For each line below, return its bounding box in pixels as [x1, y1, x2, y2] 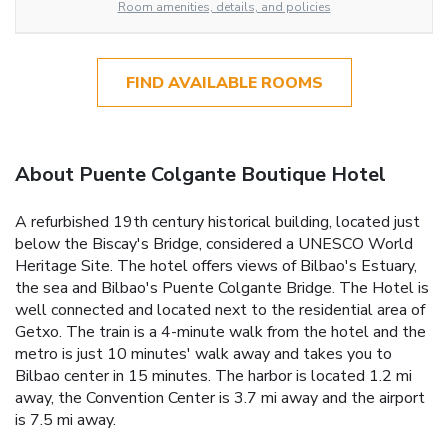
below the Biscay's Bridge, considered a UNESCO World [15, 232, 413, 255]
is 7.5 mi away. [15, 408, 116, 431]
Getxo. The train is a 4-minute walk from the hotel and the [15, 320, 426, 343]
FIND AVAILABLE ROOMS [125, 71, 323, 94]
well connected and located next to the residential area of [15, 298, 425, 321]
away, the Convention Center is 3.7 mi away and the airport [15, 386, 425, 409]
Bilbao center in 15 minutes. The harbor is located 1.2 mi [15, 364, 412, 387]
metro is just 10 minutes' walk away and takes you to [15, 342, 392, 365]
